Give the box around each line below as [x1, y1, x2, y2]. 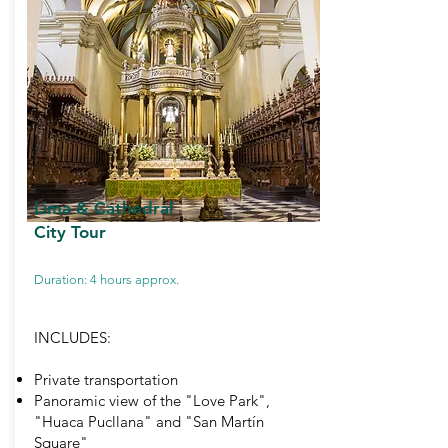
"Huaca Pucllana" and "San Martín [34, 412, 264, 431]
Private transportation [34, 370, 178, 389]
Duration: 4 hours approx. [34, 272, 179, 287]
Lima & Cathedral [34, 198, 173, 218]
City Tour [34, 222, 106, 242]
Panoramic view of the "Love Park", [34, 391, 270, 410]
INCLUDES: [34, 328, 111, 347]
